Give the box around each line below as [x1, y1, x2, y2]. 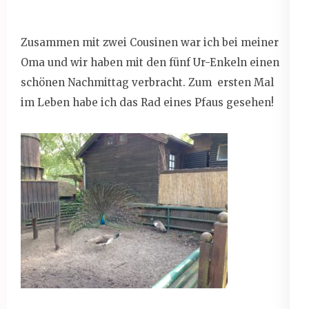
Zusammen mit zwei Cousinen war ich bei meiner [21, 35, 279, 49]
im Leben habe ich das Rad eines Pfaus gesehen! [21, 95, 274, 109]
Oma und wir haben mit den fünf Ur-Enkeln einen [21, 55, 279, 69]
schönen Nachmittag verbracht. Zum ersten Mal [21, 75, 274, 89]
